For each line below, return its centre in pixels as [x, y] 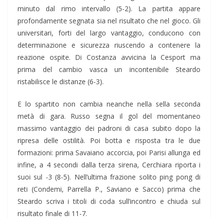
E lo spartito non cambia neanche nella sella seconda [109, 104]
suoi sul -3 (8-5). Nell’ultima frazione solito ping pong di [109, 177]
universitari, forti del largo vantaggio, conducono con [109, 33]
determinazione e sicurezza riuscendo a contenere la [109, 45]
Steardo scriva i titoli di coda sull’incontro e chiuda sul [109, 201]
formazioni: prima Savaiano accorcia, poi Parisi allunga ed [109, 153]
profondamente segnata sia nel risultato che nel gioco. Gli [109, 21]
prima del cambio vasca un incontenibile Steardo [109, 70]
